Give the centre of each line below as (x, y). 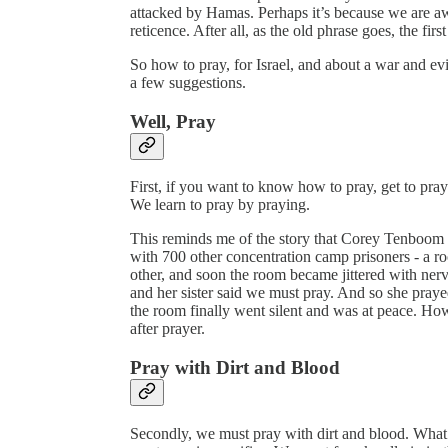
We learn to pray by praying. (220, 205)
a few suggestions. (188, 82)
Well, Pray (173, 121)
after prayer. (167, 329)
